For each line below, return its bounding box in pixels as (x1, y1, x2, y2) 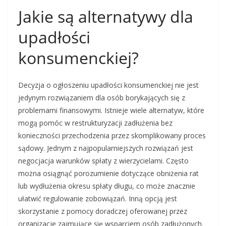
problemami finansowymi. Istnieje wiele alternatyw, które (18, 105, 204, 116)
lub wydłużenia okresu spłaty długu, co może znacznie (18, 181, 195, 191)
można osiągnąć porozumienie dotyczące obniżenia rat (18, 168, 199, 179)
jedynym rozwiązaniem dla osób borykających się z (18, 93, 185, 103)
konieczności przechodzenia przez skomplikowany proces (18, 131, 206, 141)
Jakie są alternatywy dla (18, 6, 193, 28)
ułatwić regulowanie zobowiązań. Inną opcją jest (18, 194, 177, 204)
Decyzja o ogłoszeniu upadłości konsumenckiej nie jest (18, 80, 199, 90)
